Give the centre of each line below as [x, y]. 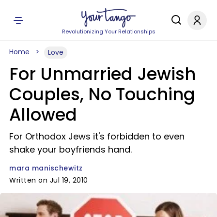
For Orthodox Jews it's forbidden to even [97, 136]
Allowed [43, 115]
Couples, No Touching [102, 94]
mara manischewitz [46, 168]
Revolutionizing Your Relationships [108, 31]
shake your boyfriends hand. [70, 149]
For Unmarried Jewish [102, 74]
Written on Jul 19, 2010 [49, 180]
